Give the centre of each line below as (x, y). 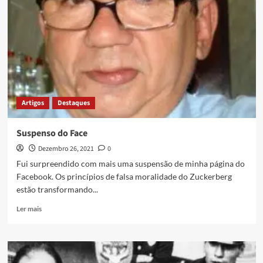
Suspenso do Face (52, 134)
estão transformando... (57, 190)
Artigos (33, 103)
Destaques (73, 103)
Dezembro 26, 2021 (66, 149)
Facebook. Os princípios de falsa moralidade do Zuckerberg (124, 177)
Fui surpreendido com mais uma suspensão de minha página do (130, 164)
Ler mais (29, 209)
